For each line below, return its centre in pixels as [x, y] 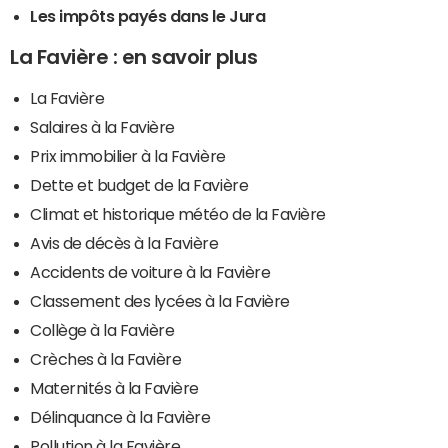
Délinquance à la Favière [120, 416]
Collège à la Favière [102, 329]
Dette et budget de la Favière [139, 184]
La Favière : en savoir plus [134, 56]
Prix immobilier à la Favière [128, 155]
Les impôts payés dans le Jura [148, 15]
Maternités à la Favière [114, 387]
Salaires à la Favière [102, 126]
